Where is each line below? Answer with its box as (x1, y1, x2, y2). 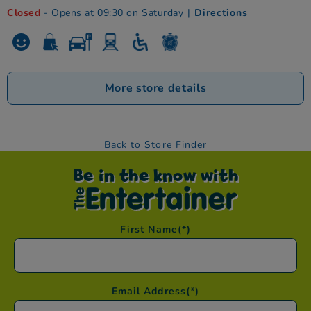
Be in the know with (73, 165, 238, 185)
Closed (7, 6, 41, 19)
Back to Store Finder (104, 137, 207, 151)
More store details (104, 80, 207, 96)
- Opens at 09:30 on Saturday (40, 6, 184, 19)
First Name (120, 222, 178, 236)
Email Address (112, 284, 186, 298)
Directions (194, 6, 249, 19)
